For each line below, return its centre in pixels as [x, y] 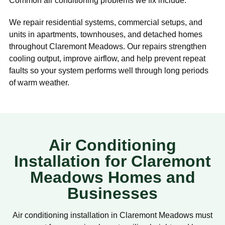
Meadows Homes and [113, 178]
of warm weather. [39, 83]
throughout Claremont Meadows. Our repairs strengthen [108, 47]
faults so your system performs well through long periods [109, 71]
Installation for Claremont [113, 161]
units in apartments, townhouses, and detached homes [106, 35]
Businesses [113, 194]
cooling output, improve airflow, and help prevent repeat [107, 59]
